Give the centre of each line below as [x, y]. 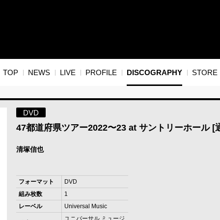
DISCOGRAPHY [154, 73]
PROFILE [101, 73]
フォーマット [36, 182]
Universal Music [85, 206]
